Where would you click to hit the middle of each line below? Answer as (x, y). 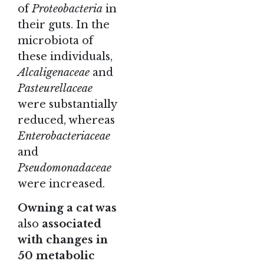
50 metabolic (56, 255)
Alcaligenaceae (54, 72)
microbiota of (55, 40)
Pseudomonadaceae (65, 168)
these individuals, (65, 56)
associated (72, 224)
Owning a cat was (67, 208)
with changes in (63, 240)
